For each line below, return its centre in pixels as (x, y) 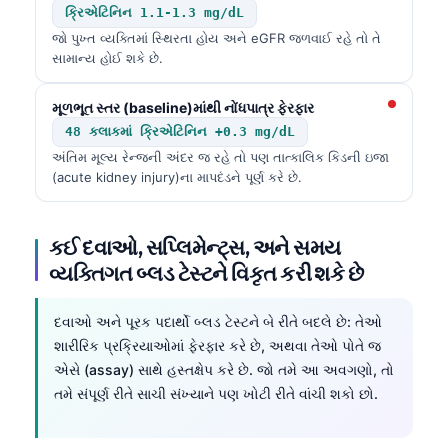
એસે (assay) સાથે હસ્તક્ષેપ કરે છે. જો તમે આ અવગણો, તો (224, 369)
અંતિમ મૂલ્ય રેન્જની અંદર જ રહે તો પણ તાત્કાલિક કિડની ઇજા (220, 156)
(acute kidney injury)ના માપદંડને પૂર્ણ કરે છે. (177, 176)
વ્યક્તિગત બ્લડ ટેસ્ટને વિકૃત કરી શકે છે (206, 272)
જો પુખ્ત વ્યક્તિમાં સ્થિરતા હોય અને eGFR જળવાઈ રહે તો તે (216, 37)
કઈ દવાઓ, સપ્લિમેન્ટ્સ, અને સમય (195, 246)
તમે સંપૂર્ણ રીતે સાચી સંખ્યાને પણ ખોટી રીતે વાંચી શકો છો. (216, 393)
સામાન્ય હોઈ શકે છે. (107, 57)
